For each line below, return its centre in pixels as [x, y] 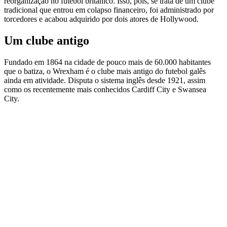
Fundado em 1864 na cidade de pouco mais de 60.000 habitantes [107, 62]
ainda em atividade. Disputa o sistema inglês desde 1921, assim [105, 80]
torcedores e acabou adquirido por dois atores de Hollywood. [101, 19]
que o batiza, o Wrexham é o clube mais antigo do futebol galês [105, 71]
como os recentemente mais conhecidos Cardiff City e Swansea [105, 89]
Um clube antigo [47, 40]
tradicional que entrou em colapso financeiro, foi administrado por [109, 10]
